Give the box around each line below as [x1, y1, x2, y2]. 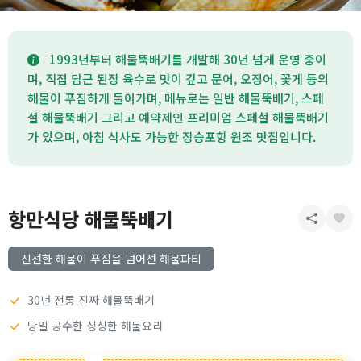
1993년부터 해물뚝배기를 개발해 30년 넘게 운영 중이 [46, 51, 326, 68]
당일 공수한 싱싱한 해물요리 [27, 317, 163, 334]
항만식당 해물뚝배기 [8, 205, 173, 233]
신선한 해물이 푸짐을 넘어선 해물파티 [21, 251, 201, 267]
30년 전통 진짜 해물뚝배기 [27, 291, 155, 308]
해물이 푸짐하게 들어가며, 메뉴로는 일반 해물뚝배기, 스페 [27, 89, 324, 106]
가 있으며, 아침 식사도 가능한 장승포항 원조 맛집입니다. [27, 128, 316, 145]
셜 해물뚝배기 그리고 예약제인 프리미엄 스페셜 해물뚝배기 [27, 109, 329, 126]
